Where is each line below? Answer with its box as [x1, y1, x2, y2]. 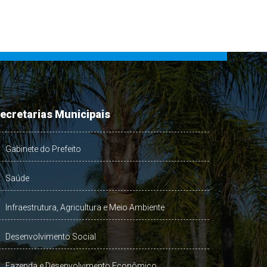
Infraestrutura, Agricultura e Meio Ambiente [5, 203, 164, 212]
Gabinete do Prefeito [5, 144, 81, 154]
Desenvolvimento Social [5, 232, 96, 241]
